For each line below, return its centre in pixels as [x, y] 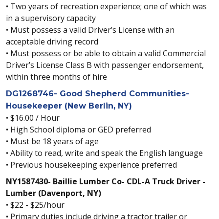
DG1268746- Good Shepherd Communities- [98, 94]
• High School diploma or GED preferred [78, 130]
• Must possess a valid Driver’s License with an [90, 30]
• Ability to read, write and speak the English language [104, 153]
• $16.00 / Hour [33, 118]
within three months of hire [56, 77]
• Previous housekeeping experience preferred [91, 165]
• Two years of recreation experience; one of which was [106, 6]
